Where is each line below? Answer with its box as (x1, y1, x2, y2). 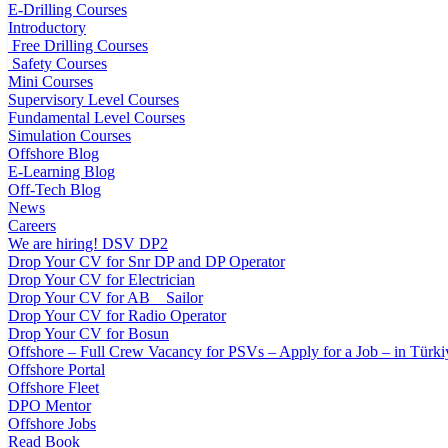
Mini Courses (8, 73, 93, 91)
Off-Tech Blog (8, 181, 101, 199)
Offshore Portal (8, 361, 105, 379)
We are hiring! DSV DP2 (8, 235, 168, 253)
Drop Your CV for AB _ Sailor (8, 289, 203, 307)
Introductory (8, 19, 86, 37)
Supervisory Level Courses (8, 91, 179, 109)
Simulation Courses (8, 127, 131, 145)
